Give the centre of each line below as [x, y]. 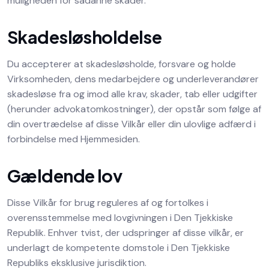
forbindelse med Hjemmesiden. [74, 139]
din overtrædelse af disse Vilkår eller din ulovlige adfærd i [131, 124]
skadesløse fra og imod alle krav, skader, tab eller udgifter [132, 94]
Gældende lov [65, 175]
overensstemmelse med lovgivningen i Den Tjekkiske [120, 218]
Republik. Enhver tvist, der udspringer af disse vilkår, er [125, 233]
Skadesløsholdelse [85, 37]
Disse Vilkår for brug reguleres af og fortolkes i [108, 203]
